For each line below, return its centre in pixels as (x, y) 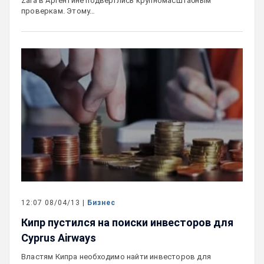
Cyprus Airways (59, 237)
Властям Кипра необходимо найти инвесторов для (116, 256)
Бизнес (101, 202)
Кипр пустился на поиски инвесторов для (127, 222)
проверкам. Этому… (58, 11)
